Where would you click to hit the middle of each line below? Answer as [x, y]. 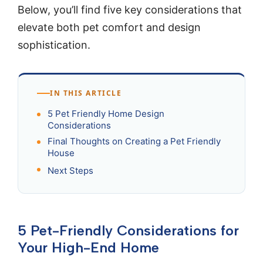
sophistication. [54, 45]
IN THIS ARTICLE [86, 93]
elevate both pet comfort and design [109, 27]
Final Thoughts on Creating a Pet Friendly [134, 141]
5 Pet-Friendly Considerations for [128, 230]
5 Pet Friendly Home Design [106, 113]
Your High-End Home [88, 247]
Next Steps [70, 170]
